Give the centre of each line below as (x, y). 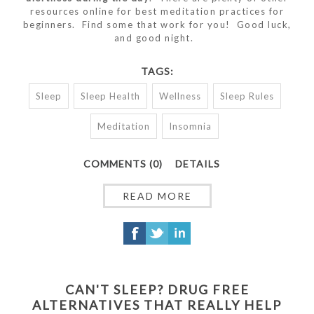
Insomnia (190, 126)
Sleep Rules (247, 96)
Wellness (180, 96)
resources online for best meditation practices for (157, 11)
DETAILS (198, 163)
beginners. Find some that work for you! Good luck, (157, 24)
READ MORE (157, 196)
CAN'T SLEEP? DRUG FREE (157, 289)
